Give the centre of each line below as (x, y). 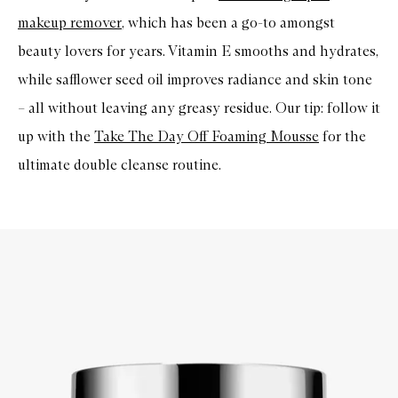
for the (342, 136)
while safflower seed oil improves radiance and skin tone (195, 79)
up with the (56, 136)
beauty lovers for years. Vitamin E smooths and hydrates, (198, 51)
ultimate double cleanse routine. (119, 164)
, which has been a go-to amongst (228, 22)
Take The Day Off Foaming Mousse (207, 136)
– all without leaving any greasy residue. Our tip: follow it (199, 107)
